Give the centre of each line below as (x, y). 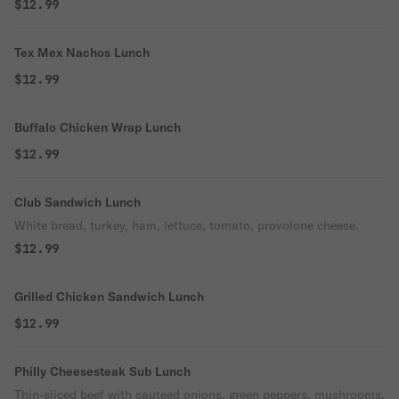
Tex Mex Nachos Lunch (82, 53)
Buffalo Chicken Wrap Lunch (98, 127)
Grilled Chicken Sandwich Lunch (109, 297)
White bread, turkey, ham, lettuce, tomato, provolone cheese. (187, 225)
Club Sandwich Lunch (77, 202)
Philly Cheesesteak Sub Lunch (102, 371)
